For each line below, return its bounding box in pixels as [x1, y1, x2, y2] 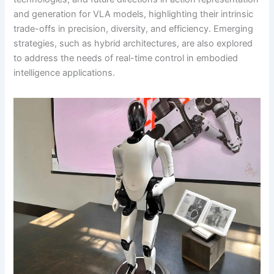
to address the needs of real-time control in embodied [13, 52, 239, 64]
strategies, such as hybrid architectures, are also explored [13, 37, 253, 49]
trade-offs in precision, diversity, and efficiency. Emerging [13, 23, 254, 34]
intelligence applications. [13, 67, 116, 78]
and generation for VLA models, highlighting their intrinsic [13, 8, 254, 20]
